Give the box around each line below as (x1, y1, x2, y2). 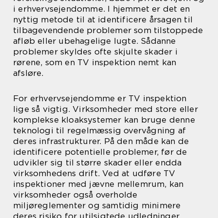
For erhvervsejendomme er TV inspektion (13, 93, 187, 104)
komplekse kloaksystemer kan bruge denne (13, 115, 195, 125)
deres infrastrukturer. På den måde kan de (13, 136, 189, 146)
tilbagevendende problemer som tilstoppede (13, 25, 203, 36)
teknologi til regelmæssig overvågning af (13, 126, 186, 136)
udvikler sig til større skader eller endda (13, 158, 182, 168)
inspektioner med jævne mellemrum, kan (13, 179, 184, 189)
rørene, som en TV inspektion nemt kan (13, 57, 177, 68)
